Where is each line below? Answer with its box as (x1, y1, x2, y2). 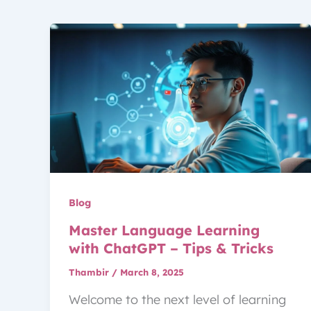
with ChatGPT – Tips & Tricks (69, 239, 274, 258)
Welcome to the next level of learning (69, 291, 286, 308)
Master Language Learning (69, 221, 260, 239)
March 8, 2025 (120, 267, 184, 278)
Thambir (69, 267, 112, 278)
